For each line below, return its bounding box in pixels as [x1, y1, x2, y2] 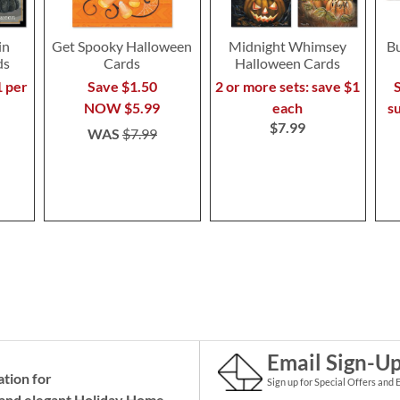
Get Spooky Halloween [52, 37, 193, 55]
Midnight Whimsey [229, 37, 347, 55]
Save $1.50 [87, 78, 157, 96]
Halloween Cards [235, 54, 341, 72]
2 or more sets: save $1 [215, 78, 361, 96]
